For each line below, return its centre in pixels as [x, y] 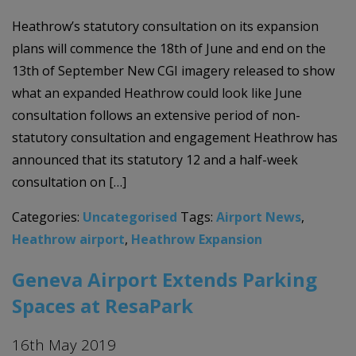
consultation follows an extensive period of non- [156, 116]
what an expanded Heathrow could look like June [157, 93]
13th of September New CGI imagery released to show [173, 71]
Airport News [259, 217]
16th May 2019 [64, 344]
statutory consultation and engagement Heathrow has [175, 138]
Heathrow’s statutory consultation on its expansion [165, 27]
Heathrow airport [68, 240]
